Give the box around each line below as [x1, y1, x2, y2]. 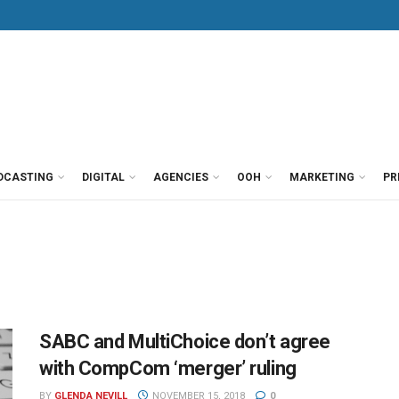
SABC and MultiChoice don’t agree [39, 330, 330, 353]
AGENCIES [153, 171, 208, 183]
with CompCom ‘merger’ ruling [39, 357, 297, 379]
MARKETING [289, 171, 354, 183]
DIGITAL [82, 171, 125, 183]
